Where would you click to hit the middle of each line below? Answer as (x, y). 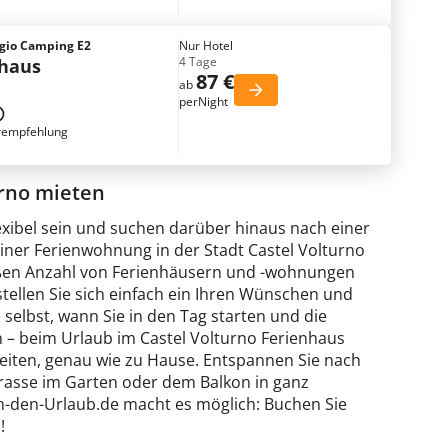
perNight (203, 101)
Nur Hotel (206, 45)
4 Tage (198, 61)
